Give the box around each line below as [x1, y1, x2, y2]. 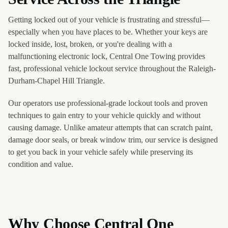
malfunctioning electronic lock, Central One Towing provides [8, 52, 205, 61]
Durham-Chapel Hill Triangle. [8, 76, 105, 85]
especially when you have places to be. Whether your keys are [8, 27, 208, 36]
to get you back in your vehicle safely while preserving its [8, 148, 193, 156]
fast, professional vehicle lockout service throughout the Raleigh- [8, 64, 216, 73]
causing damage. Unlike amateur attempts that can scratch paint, [8, 123, 213, 132]
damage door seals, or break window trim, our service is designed [8, 135, 218, 144]
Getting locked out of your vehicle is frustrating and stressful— [8, 15, 210, 24]
